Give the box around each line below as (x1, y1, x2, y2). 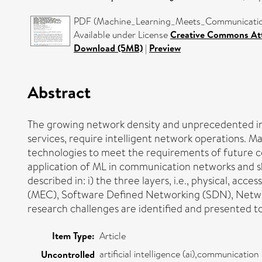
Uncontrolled (41, 247, 95, 261)
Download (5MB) (74, 42, 143, 54)
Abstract (27, 80, 91, 104)
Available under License (74, 28, 170, 42)
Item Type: (52, 229, 95, 242)
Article (99, 229, 126, 243)
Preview (149, 42, 181, 54)
